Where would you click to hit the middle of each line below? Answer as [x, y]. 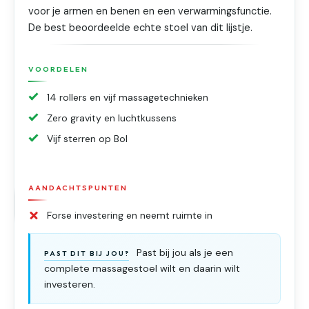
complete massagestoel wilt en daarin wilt [142, 269]
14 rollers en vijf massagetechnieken [128, 97]
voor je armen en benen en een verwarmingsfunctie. [150, 11]
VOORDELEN [58, 69]
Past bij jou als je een [183, 252]
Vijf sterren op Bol [88, 139]
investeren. [70, 285]
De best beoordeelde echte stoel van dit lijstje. [141, 28]
